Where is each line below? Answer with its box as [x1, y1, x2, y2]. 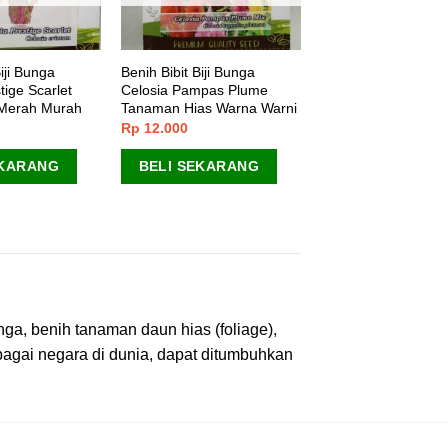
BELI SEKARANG [138, 157, 259, 174]
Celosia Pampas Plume [120, 81, 268, 98]
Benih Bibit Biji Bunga [120, 63, 255, 80]
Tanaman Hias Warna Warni [120, 99, 297, 116]
